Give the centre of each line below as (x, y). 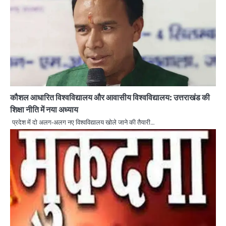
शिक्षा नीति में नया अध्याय (44, 109)
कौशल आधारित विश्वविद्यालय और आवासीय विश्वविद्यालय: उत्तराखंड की (110, 97)
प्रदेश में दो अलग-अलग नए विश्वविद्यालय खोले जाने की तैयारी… (83, 122)
